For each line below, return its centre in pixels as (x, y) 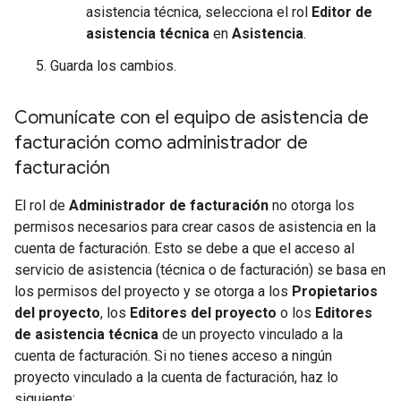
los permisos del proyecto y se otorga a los (153, 291)
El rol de (42, 205)
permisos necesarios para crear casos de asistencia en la (195, 226)
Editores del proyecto (203, 312)
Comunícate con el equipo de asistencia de (192, 117)
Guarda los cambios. (113, 65)
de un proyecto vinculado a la (251, 334)
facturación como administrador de (161, 142)
